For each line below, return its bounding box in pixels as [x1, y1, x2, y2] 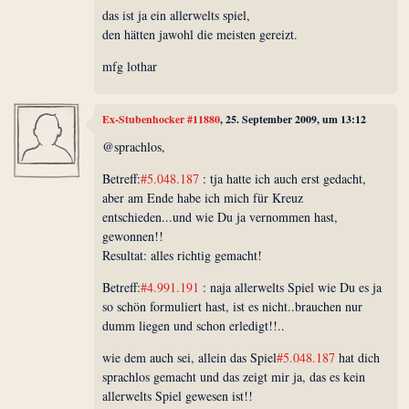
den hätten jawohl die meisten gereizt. [102, 25, 299, 43]
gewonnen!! [102, 226, 164, 245]
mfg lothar [102, 57, 158, 75]
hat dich [335, 348, 381, 366]
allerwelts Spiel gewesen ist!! [102, 386, 254, 404]
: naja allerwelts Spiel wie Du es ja [199, 278, 383, 296]
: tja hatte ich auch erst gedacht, [199, 169, 367, 187]
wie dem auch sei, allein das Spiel [102, 348, 278, 366]
